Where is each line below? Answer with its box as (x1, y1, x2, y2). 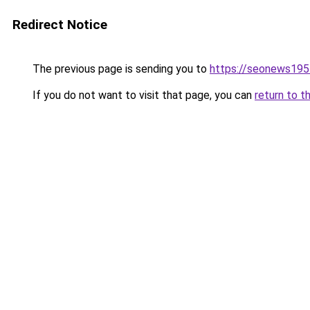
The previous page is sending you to (30, 62, 210, 75)
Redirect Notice (12, 17, 107, 33)
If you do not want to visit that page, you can (30, 89, 255, 102)
